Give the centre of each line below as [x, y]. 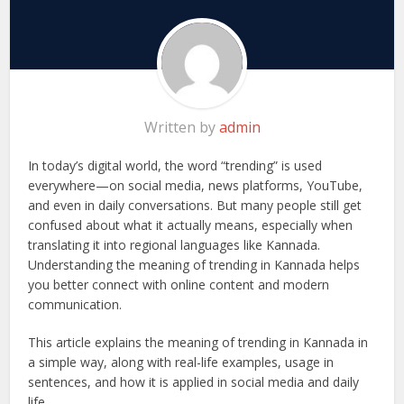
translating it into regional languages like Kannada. [174, 245]
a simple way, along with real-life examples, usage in [181, 363]
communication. [75, 305]
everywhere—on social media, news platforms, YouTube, [196, 186]
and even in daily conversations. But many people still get [195, 206]
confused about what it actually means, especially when [191, 225]
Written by [181, 128]
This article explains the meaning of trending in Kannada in [198, 343]
